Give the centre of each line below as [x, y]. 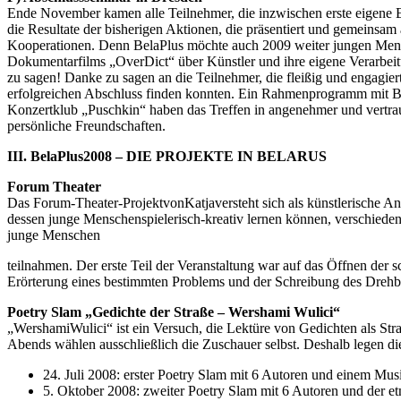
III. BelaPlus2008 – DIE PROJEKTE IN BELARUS [167, 156]
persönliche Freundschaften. [86, 125]
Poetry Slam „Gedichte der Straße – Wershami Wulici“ [174, 311]
